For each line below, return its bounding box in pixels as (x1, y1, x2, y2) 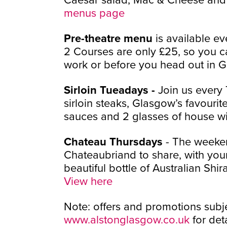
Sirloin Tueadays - (64, 82, 158, 98)
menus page (64, 5, 125, 20)
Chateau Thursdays (64, 133, 163, 149)
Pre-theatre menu (64, 30, 156, 46)
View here (64, 173, 112, 188)
